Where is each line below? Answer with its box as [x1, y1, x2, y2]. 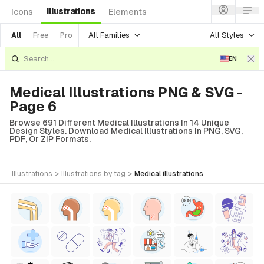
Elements [108, 7, 147, 16]
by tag [104, 170, 126, 178]
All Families [88, 30, 130, 39]
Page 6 [9, 98, 57, 114]
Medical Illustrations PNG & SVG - [9, 84, 243, 100]
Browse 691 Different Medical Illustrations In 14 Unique [9, 118, 229, 127]
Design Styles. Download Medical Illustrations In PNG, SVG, [9, 126, 243, 136]
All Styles [210, 30, 244, 39]
